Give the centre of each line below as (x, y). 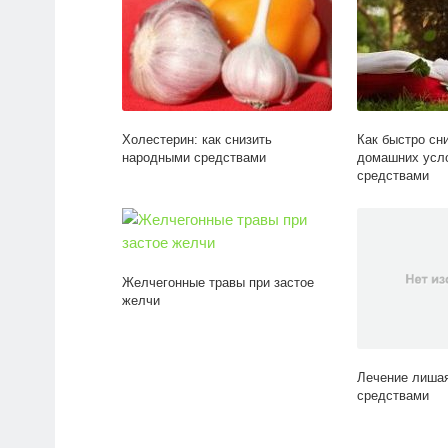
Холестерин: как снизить (197, 140)
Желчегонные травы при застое (218, 283)
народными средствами (194, 158)
